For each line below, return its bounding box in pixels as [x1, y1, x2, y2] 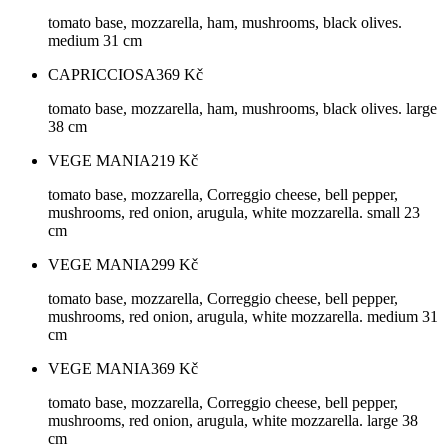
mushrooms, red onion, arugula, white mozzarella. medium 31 [48, 308, 438, 326]
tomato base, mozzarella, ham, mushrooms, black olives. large [48, 100, 437, 118]
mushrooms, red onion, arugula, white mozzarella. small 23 [48, 204, 420, 222]
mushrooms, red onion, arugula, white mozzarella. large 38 [48, 412, 418, 430]
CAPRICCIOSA [48, 66, 156, 84]
